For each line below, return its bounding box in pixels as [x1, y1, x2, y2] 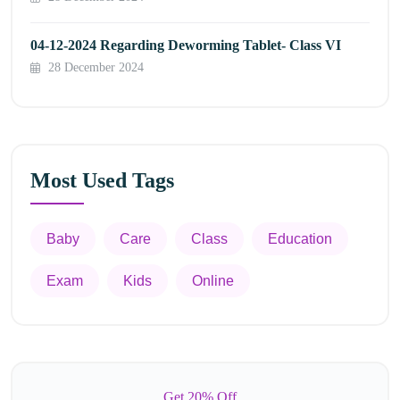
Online [192, 272, 234, 288]
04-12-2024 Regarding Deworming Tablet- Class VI [30, 37, 341, 53]
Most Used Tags [30, 169, 174, 193]
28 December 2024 [45, 60, 144, 74]
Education [268, 230, 332, 246]
